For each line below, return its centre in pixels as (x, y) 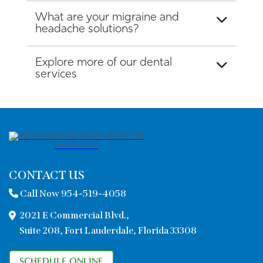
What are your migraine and (107, 18)
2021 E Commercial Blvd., (74, 215)
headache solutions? (87, 30)
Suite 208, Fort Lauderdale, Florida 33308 (108, 231)
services (56, 75)
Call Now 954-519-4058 (72, 194)
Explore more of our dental (104, 63)
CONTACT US (47, 175)
